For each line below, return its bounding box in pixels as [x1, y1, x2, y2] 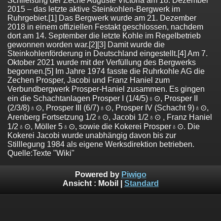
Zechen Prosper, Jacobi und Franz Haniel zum [7, 75, 170, 84]
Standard [124, 179, 159, 188]
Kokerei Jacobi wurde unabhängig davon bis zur [7, 131, 176, 140]
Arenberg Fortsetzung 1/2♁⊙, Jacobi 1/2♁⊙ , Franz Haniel [7, 112, 212, 121]
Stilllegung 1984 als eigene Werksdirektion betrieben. [7, 140, 194, 148]
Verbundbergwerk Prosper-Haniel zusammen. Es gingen [7, 84, 205, 93]
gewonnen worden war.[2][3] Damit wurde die [7, 40, 165, 49]
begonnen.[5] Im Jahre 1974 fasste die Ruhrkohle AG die [7, 67, 205, 75]
